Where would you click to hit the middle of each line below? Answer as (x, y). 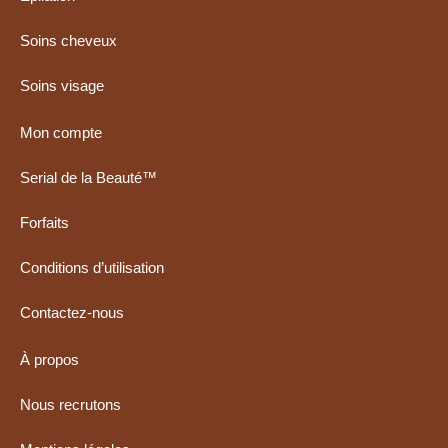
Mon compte (61, 132)
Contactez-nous (72, 312)
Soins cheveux (68, 40)
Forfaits (44, 222)
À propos (49, 359)
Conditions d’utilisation (92, 267)
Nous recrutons (70, 404)
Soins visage (62, 85)
